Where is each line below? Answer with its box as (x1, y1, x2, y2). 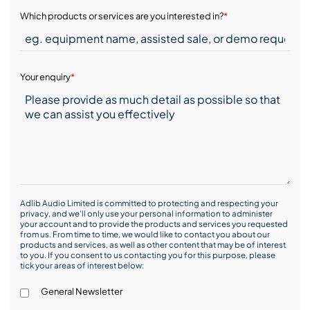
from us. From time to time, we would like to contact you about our (19, 228, 270, 239)
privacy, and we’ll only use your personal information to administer (19, 208, 273, 219)
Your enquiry (19, 71, 71, 82)
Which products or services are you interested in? (19, 10, 224, 21)
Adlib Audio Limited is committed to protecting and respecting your (19, 197, 278, 208)
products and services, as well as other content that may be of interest (19, 239, 286, 250)
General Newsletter (40, 286, 122, 297)
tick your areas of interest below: (19, 259, 144, 271)
